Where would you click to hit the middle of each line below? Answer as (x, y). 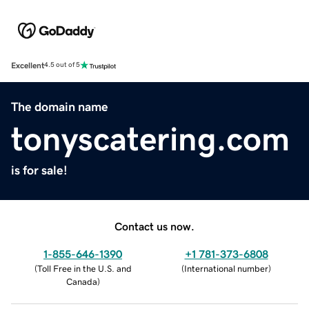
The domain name (60, 107)
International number (226, 268)
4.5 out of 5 (62, 65)
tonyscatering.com (150, 138)
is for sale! (39, 170)
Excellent (28, 65)
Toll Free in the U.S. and (84, 268)
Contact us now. (154, 226)
